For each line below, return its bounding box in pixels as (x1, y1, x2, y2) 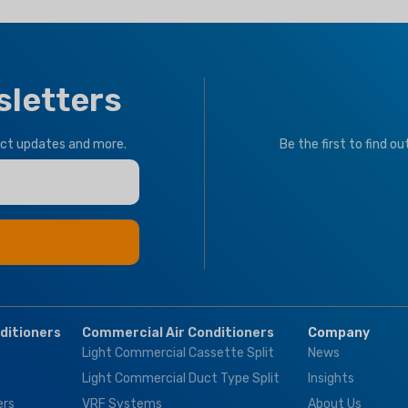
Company (308, 325, 371, 342)
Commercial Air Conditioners (82, 325, 275, 342)
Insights (308, 371, 355, 387)
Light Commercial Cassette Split (82, 345, 275, 362)
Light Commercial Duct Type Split (82, 371, 280, 387)
